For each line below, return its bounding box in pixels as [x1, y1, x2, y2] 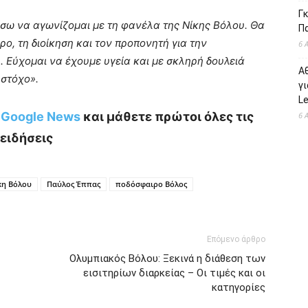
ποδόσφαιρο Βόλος [115, 179, 187, 190]
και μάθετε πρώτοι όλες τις [80, 109, 254, 124]
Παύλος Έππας [47, 179, 100, 190]
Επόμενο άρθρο [207, 234, 265, 245]
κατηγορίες [212, 281, 265, 294]
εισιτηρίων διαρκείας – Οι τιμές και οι [83, 267, 265, 280]
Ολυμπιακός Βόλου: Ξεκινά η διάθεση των [69, 252, 265, 265]
